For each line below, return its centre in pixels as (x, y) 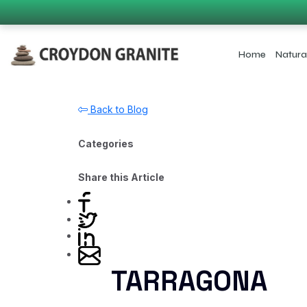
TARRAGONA (189, 281)
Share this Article (121, 177)
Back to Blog (118, 109)
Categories (106, 144)
